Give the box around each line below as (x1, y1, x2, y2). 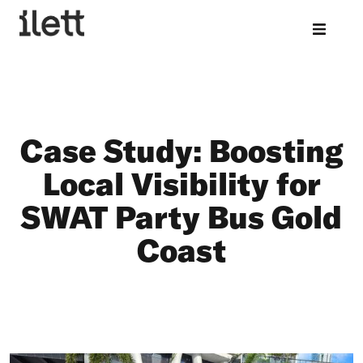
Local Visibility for (42, 164, 321, 203)
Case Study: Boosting (19, 131, 344, 169)
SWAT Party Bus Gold (21, 198, 342, 236)
